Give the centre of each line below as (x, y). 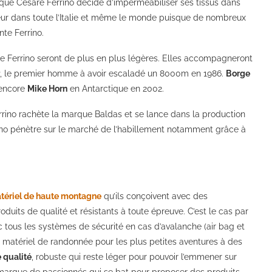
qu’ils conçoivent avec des (155, 196)
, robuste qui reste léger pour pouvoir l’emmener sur (134, 257)
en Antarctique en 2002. (116, 88)
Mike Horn (47, 88)
